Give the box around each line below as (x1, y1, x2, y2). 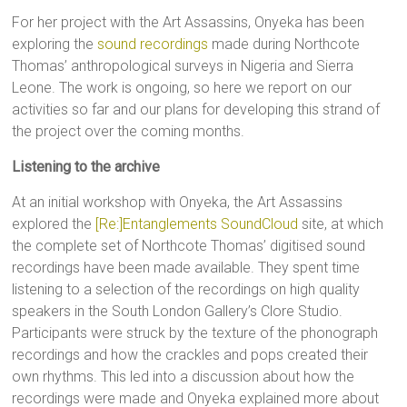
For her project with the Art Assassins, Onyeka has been (12, 14, 365, 32)
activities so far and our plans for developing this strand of (12, 101, 381, 119)
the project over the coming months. (12, 123, 245, 141)
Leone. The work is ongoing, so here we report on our (12, 79, 352, 97)
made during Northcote (208, 35, 361, 54)
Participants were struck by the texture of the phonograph (12, 324, 379, 342)
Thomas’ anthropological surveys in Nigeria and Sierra (12, 57, 354, 75)
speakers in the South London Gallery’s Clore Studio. (12, 303, 343, 321)
